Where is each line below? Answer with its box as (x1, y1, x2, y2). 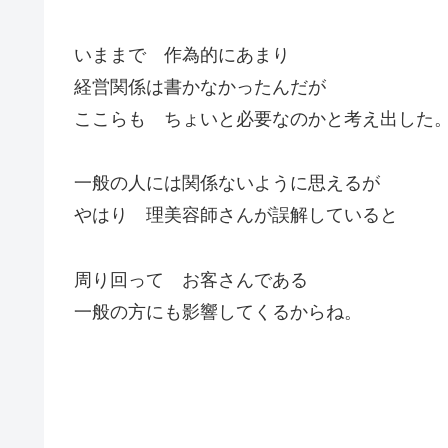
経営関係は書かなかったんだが (74, 76, 326, 97)
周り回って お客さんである (74, 269, 308, 290)
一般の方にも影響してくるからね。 (74, 301, 362, 322)
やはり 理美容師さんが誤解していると (74, 205, 398, 226)
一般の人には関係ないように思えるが (74, 173, 380, 194)
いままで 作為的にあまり (74, 44, 290, 65)
